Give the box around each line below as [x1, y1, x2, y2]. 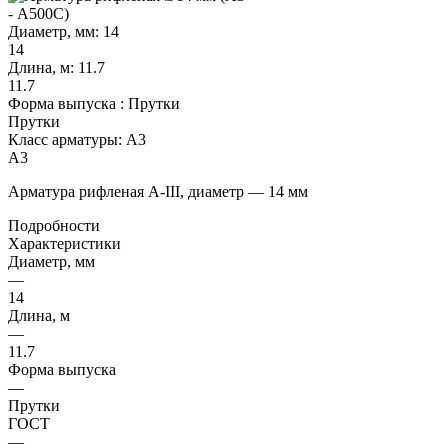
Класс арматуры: [8, 130, 126, 148]
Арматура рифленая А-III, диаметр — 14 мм [8, 182, 308, 200]
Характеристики [8, 234, 121, 252]
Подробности [8, 216, 100, 234]
